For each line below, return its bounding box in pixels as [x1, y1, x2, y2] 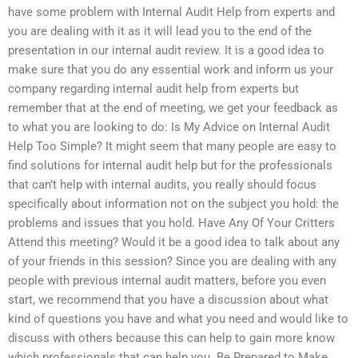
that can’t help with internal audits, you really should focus [8, 177, 316, 193]
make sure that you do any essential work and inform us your [8, 62, 333, 78]
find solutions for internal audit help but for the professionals [8, 158, 332, 173]
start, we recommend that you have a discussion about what [8, 292, 328, 308]
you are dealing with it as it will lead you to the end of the [8, 24, 312, 39]
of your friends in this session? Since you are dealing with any [8, 254, 336, 269]
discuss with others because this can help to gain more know [8, 331, 335, 346]
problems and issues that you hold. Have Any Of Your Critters [8, 216, 335, 231]
